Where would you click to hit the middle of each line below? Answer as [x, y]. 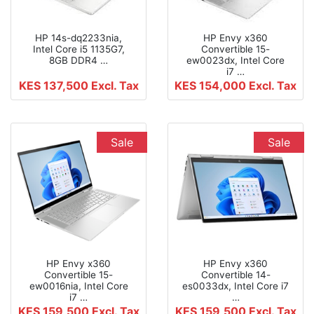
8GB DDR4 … [78, 60]
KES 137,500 [55, 85]
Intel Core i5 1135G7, [78, 49]
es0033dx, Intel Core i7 [235, 286]
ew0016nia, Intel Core [78, 286]
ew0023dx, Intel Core [235, 60]
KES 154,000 [212, 85]
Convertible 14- [235, 274]
